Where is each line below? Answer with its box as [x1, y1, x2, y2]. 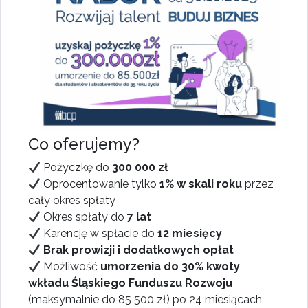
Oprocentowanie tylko [41, 177, 160, 191]
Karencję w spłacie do [41, 227, 158, 241]
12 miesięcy [157, 227, 223, 241]
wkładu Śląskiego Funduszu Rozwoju [28, 276, 232, 290]
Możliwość [41, 260, 101, 274]
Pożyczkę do [41, 161, 113, 175]
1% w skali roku [159, 177, 243, 191]
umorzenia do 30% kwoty [100, 260, 241, 274]
